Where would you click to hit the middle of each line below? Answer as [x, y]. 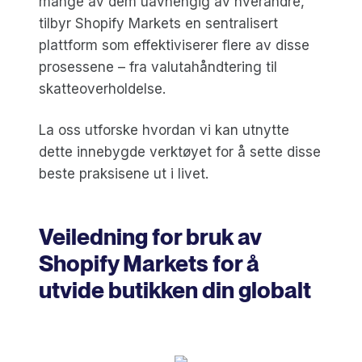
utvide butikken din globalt [175, 290]
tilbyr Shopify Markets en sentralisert [158, 23]
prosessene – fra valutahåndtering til [158, 67]
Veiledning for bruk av [150, 236]
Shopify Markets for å [149, 263]
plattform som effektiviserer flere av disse [174, 45]
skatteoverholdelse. [102, 88]
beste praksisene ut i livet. [124, 173]
